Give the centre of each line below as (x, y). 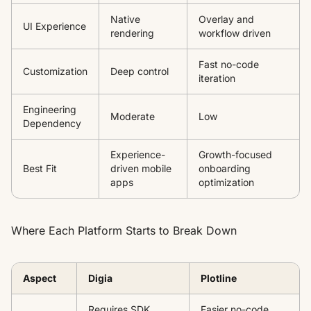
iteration (217, 78)
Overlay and (226, 19)
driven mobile (141, 168)
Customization (55, 71)
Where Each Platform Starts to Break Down (124, 230)
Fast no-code (229, 64)
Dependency (52, 123)
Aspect (40, 278)
